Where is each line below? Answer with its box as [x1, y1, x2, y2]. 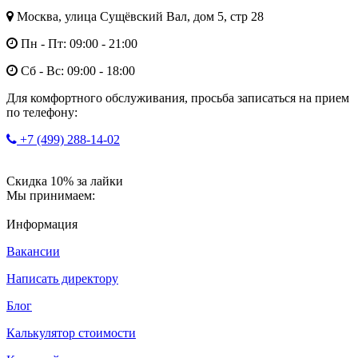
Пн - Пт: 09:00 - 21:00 [18, 37, 137, 51]
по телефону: [6, 105, 78, 120]
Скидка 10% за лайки [6, 174, 123, 189]
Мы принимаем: [6, 189, 95, 203]
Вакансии [6, 245, 60, 259]
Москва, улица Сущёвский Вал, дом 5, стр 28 [14, 10, 264, 24]
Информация [6, 217, 78, 232]
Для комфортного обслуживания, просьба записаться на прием [6, 91, 349, 105]
